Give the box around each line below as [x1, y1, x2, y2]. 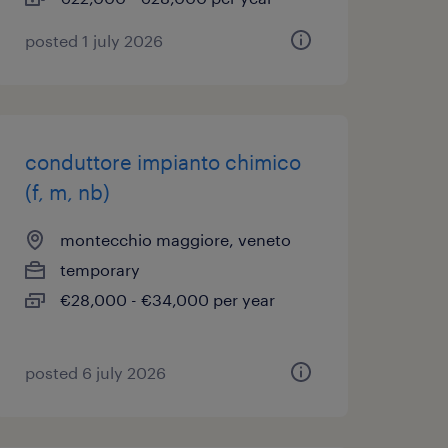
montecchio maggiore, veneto [59, 230, 291, 249]
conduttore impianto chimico [24, 150, 301, 174]
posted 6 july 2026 [24, 363, 166, 382]
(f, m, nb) [24, 180, 110, 204]
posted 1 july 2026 [24, 31, 163, 50]
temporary [59, 260, 140, 279]
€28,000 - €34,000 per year [59, 290, 275, 309]
